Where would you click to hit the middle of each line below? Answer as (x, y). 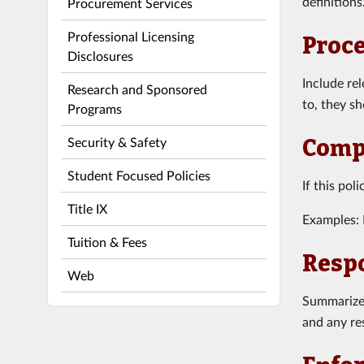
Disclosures (100, 55)
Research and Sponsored (137, 89)
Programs (94, 108)
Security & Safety (117, 141)
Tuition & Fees (107, 241)
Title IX (87, 208)
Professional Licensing (130, 36)
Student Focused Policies (139, 175)
